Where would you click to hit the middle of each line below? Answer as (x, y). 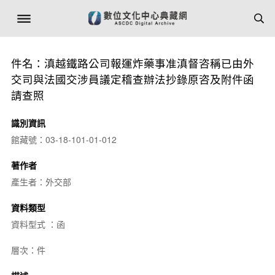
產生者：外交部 (41, 182)
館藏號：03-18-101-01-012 (64, 139)
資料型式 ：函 (38, 224)
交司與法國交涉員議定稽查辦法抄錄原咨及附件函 (132, 79)
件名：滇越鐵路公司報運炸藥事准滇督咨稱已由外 (132, 63)
